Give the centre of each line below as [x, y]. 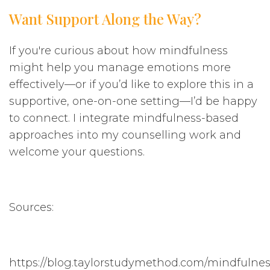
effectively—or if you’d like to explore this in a [131, 84]
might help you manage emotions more [120, 67]
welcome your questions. [77, 152]
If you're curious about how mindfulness [118, 50]
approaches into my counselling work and [125, 135]
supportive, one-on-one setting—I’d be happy [133, 101]
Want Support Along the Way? [105, 18]
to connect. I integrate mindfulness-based [124, 118]
